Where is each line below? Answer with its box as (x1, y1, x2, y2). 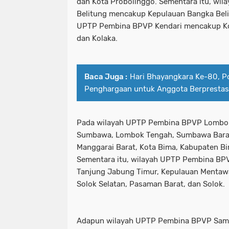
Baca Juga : (84, 72, 127, 82)
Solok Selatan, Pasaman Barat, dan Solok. (77, 179, 225, 189)
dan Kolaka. (77, 34, 118, 43)
